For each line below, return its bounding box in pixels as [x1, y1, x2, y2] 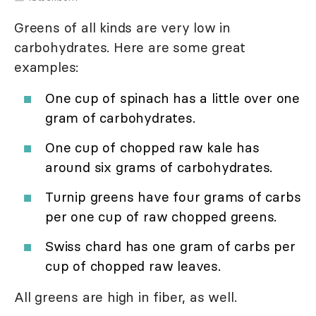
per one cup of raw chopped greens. [45, 208, 277, 226]
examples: [14, 59, 79, 76]
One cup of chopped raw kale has [45, 139, 260, 157]
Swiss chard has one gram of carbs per [45, 238, 296, 255]
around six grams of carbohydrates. [45, 159, 273, 176]
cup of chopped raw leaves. [45, 257, 221, 275]
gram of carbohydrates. [45, 109, 195, 127]
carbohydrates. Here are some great [14, 39, 246, 56]
